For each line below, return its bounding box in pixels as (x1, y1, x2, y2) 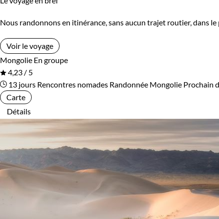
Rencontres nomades (37, 80, 108, 89)
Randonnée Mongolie (109, 80, 182, 89)
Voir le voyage (6, 41, 53, 51)
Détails (7, 107, 31, 116)
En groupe (34, 55, 68, 65)
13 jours (7, 80, 36, 89)
